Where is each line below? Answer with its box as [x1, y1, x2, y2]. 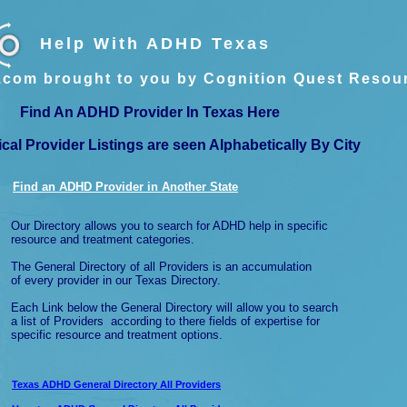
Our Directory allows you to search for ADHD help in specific [11, 219, 328, 233]
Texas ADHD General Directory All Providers [12, 379, 221, 390]
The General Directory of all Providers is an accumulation [11, 260, 312, 273]
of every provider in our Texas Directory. [11, 273, 221, 287]
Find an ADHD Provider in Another [13, 180, 210, 194]
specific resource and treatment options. [11, 328, 223, 342]
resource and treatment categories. [11, 233, 194, 246]
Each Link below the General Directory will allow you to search [11, 301, 338, 314]
